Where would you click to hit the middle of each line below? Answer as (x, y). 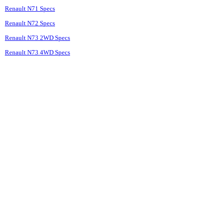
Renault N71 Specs (30, 9)
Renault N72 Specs (30, 23)
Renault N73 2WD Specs (37, 38)
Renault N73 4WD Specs (37, 53)
